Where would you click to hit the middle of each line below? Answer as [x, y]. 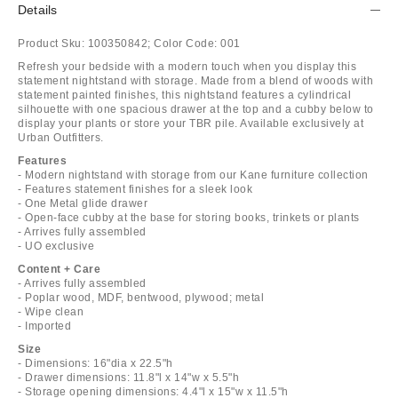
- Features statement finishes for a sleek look [135, 189]
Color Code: [186, 43]
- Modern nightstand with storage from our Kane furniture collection [193, 175]
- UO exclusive [56, 246]
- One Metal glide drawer [83, 203]
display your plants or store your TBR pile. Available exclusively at [191, 123]
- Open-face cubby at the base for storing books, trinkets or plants [189, 217]
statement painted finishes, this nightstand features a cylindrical [184, 95]
